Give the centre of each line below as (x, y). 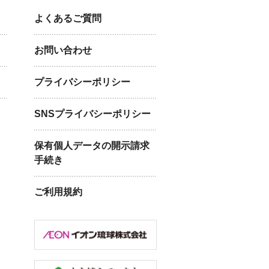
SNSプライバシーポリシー (93, 114)
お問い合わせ (63, 50)
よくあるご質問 (68, 19)
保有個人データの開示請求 (92, 146)
